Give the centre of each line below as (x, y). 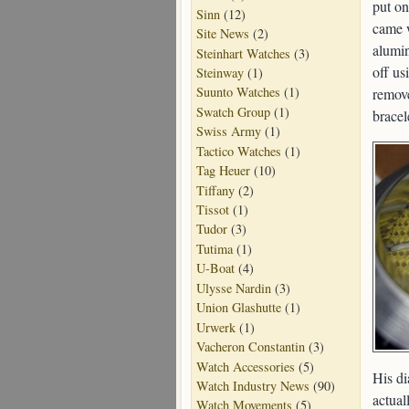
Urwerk (216, 327)
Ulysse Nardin (234, 288)
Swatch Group (233, 111)
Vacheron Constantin (251, 347)
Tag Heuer (223, 171)
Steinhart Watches (243, 53)
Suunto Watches (238, 92)
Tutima (215, 248)
